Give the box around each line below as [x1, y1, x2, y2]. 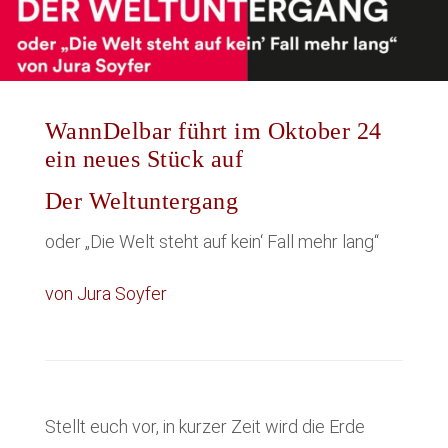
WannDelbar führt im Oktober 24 [44, 118, 382, 145]
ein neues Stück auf [44, 146, 244, 173]
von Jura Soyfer [44, 283, 167, 305]
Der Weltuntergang [44, 188, 239, 215]
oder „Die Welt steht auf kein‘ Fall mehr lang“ [44, 231, 379, 253]
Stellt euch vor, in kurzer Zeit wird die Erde [44, 416, 365, 438]
